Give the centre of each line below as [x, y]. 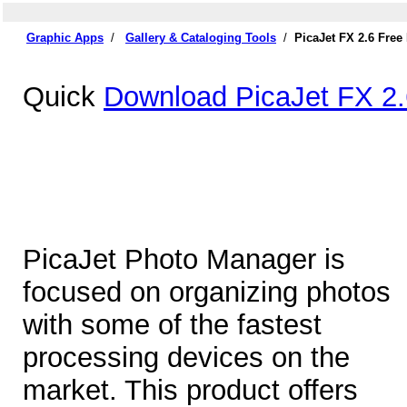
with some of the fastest [172, 325]
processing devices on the [186, 358]
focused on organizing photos [207, 293]
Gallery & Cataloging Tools [201, 38]
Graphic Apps [65, 38]
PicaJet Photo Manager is [184, 260]
